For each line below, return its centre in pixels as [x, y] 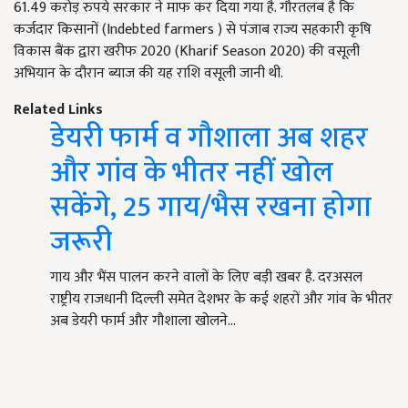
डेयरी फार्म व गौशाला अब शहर [209, 138]
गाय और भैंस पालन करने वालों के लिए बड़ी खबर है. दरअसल [206, 278]
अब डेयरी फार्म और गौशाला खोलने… [143, 321]
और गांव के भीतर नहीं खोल [192, 173]
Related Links [58, 110]
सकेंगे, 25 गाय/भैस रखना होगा [211, 208]
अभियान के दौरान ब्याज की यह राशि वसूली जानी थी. [148, 74]
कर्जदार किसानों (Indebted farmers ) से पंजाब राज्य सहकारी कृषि [193, 30]
